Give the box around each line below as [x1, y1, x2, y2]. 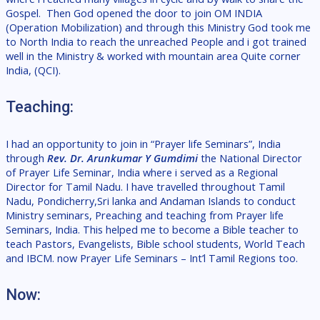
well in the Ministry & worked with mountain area [6, 48, 241, 63]
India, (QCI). [6, 62, 61, 77]
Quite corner [241, 48, 301, 63]
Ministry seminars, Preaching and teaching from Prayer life [6, 208, 284, 223]
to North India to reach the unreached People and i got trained [6, 34, 306, 49]
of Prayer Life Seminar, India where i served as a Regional [6, 165, 278, 180]
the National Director [201, 151, 302, 166]
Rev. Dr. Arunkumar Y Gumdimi [47, 151, 201, 166]
